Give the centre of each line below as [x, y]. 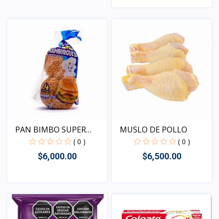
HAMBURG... [37, 141]
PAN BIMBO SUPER [51, 129]
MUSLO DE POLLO [153, 129]
